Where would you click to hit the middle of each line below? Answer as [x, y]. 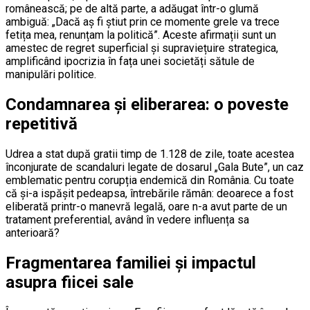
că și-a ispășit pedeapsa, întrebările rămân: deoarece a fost [149, 193]
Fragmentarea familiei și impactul [131, 263]
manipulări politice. [51, 74]
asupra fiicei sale [70, 282]
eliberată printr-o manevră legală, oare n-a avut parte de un [146, 206]
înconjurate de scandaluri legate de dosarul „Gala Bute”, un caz [155, 167]
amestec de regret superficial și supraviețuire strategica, [142, 48]
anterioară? [33, 232]
